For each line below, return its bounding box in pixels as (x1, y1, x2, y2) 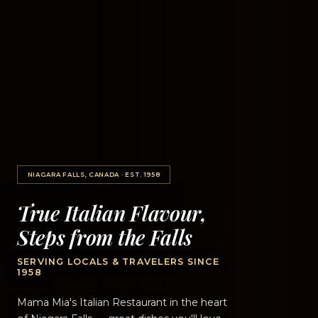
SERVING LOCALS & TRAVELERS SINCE (17, 256, 219, 268)
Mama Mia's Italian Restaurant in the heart (17, 296, 227, 309)
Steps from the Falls (17, 222, 193, 251)
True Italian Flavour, (17, 198, 207, 226)
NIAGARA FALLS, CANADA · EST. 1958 (27, 170, 160, 178)
